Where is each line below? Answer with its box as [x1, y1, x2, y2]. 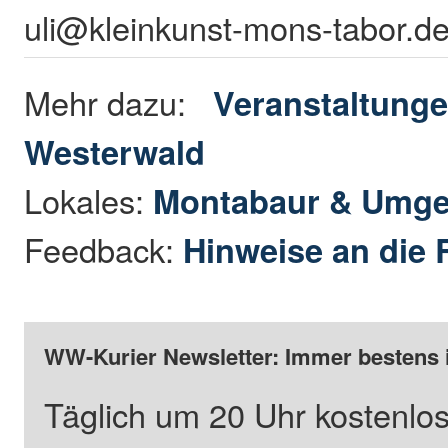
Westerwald [24, 128, 206, 176]
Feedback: [24, 226, 184, 273]
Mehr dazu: [24, 79, 214, 126]
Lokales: [24, 177, 154, 224]
